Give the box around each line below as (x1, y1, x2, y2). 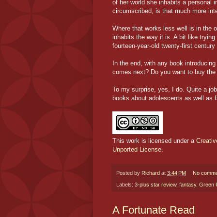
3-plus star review (135, 182, 176, 188)
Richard (141, 170, 160, 176)
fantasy (179, 182, 196, 188)
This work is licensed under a (112, 137, 196, 144)
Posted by (116, 170, 141, 176)
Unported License (112, 145, 161, 153)
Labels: (116, 182, 135, 188)
